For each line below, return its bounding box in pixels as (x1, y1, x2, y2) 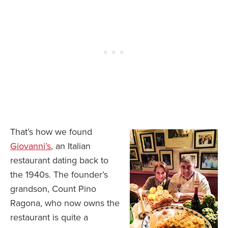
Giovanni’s (10, 140, 51, 152)
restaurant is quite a (10, 212, 88, 223)
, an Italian (51, 140, 91, 152)
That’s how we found (10, 126, 92, 138)
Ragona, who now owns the (10, 197, 120, 209)
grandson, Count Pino (10, 183, 96, 195)
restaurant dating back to (10, 155, 108, 166)
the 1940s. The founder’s (10, 169, 108, 181)
